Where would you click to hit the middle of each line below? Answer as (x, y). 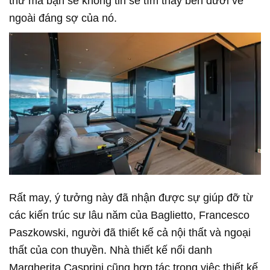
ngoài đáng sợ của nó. (63, 18)
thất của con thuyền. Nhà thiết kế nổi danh (111, 250)
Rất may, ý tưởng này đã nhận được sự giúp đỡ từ (131, 197)
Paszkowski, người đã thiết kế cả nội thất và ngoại (130, 232)
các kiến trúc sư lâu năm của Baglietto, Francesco (129, 215)
